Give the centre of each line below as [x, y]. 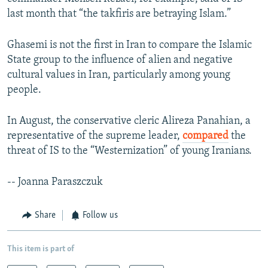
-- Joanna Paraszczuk [55, 182]
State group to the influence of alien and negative [120, 60]
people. [24, 90]
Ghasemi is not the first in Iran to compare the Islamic [130, 45]
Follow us [100, 216]
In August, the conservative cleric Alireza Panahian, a [129, 121]
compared [205, 136]
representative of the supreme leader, [95, 136]
